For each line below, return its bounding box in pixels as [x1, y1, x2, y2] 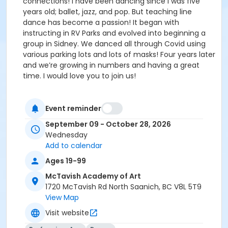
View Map [45, 192, 79, 203]
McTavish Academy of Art [45, 171, 141, 182]
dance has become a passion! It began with [23, 17, 179, 27]
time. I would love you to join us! [23, 71, 136, 81]
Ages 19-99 [45, 155, 86, 166]
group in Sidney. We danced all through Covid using [23, 39, 206, 49]
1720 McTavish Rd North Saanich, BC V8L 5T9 [45, 182, 202, 192]
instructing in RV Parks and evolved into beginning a [23, 28, 206, 38]
